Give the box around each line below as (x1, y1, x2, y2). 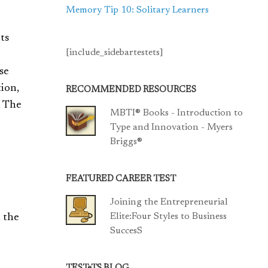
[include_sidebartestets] (66, 48, 164, 57)
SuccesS (110, 226, 143, 236)
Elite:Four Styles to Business (110, 212, 227, 221)
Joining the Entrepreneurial (110, 197, 229, 207)
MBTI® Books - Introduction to (110, 108, 243, 118)
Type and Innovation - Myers (110, 123, 233, 132)
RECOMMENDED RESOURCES (66, 86, 197, 95)
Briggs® (110, 137, 143, 147)
